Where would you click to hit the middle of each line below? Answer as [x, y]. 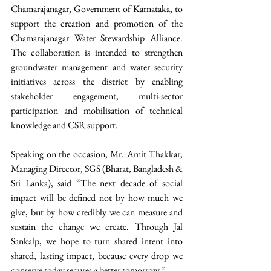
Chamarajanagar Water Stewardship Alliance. [97, 38]
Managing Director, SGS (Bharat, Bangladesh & [97, 169]
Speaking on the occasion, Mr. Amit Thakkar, [97, 154]
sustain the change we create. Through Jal [97, 227]
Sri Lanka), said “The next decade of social [97, 183]
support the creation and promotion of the [97, 24]
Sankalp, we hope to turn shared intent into [97, 241]
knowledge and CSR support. [65, 125]
